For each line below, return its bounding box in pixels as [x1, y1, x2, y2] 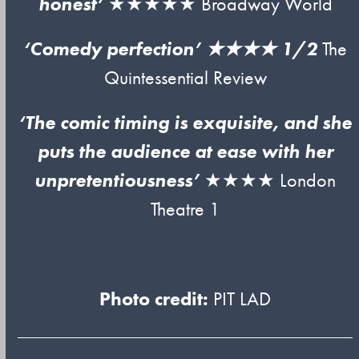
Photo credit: [99, 286, 209, 311]
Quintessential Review [103, 65, 267, 90]
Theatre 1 [150, 196, 220, 221]
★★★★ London [204, 167, 337, 192]
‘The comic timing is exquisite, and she [18, 110, 353, 135]
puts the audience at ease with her [37, 139, 333, 163]
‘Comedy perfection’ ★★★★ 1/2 [23, 36, 318, 61]
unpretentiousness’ [34, 167, 205, 192]
